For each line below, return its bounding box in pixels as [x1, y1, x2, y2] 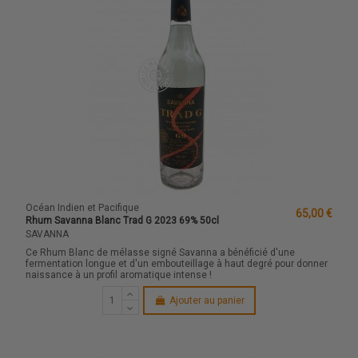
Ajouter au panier [169, 295, 245, 307]
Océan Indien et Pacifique [26, 201, 140, 213]
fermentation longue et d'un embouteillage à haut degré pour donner [26, 258, 328, 270]
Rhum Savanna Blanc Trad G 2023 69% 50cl [26, 215, 220, 227]
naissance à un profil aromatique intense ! [26, 269, 213, 281]
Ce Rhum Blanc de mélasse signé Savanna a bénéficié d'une [26, 247, 296, 259]
